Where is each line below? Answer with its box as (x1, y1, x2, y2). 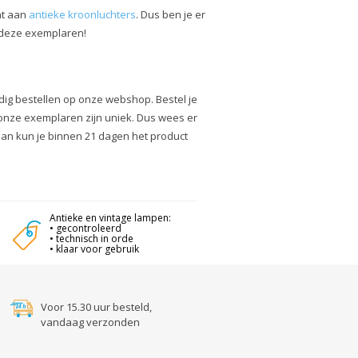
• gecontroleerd (49, 221, 121, 235)
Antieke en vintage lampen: (49, 210, 171, 225)
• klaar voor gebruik (49, 241, 139, 256)
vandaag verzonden (41, 314, 140, 329)
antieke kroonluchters (28, 6, 136, 22)
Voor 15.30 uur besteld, (41, 299, 152, 314)
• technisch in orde (49, 231, 133, 245)
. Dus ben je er (135, 6, 205, 22)
